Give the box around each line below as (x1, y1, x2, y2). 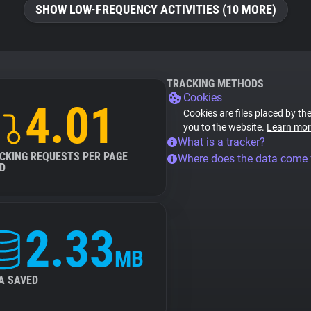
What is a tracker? (178, 135, 265, 149)
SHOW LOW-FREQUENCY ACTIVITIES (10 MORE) (35, 2, 276, 17)
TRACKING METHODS (167, 77, 264, 90)
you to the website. (183, 121, 267, 133)
